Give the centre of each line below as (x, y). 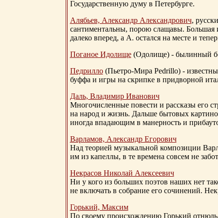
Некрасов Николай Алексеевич (122, 173)
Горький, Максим (99, 207)
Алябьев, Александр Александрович (131, 20)
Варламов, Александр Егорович (123, 139)
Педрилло (86, 71)
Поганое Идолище (100, 54)
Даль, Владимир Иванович (115, 96)
